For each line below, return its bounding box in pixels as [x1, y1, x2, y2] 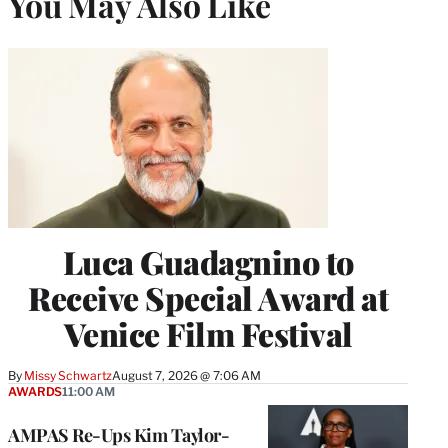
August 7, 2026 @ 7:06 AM [112, 367, 262, 383]
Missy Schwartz [24, 367, 113, 383]
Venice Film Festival [63, 311, 353, 355]
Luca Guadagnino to [62, 239, 354, 283]
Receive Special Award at [28, 275, 388, 319]
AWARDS [8, 383, 63, 399]
